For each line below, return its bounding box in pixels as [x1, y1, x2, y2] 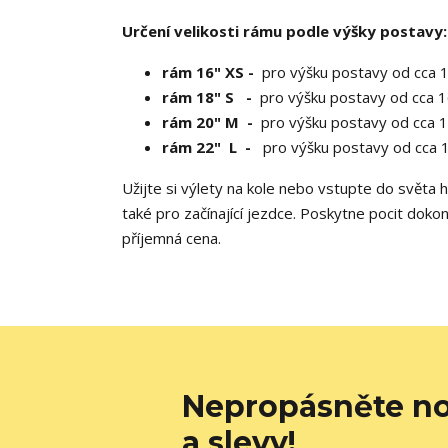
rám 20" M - [162, 112, 261, 132]
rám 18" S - [162, 87, 260, 107]
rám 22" [162, 137, 221, 157]
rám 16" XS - [162, 62, 262, 82]
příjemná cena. [122, 228, 221, 248]
